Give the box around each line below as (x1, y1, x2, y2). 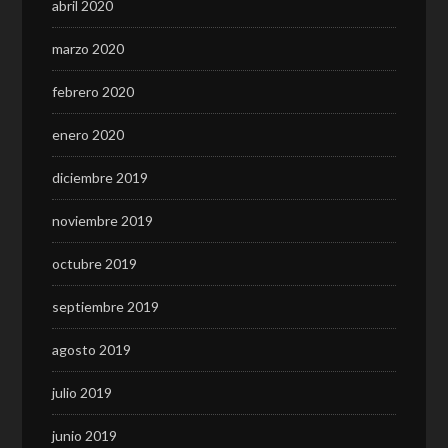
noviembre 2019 (52, 212, 154, 229)
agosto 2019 (52, 341, 132, 358)
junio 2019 (52, 427, 118, 444)
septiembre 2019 (52, 298, 160, 315)
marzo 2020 (52, 40, 125, 57)
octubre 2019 (52, 255, 138, 272)
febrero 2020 (52, 83, 135, 100)
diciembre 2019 (52, 169, 149, 186)
